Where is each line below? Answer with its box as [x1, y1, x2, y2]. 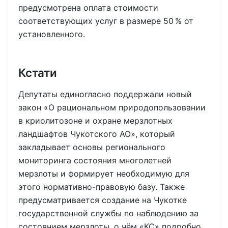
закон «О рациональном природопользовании [18, 102, 206, 113]
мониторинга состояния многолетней [18, 155, 172, 166]
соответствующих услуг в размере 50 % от [18, 16, 193, 26]
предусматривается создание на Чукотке [18, 195, 187, 206]
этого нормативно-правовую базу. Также [18, 182, 185, 192]
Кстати [18, 66, 57, 80]
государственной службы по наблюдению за [18, 208, 198, 219]
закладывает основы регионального [18, 142, 165, 153]
